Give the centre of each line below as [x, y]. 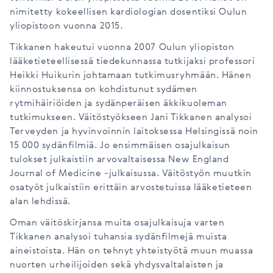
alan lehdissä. [40, 202]
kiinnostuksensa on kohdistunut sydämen [104, 90]
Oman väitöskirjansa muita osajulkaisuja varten [117, 223]
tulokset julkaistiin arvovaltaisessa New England [119, 160]
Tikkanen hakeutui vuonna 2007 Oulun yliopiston [122, 48]
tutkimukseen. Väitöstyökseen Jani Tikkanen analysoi [131, 118]
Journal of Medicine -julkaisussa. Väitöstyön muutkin [131, 174]
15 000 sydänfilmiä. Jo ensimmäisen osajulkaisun [120, 146]
